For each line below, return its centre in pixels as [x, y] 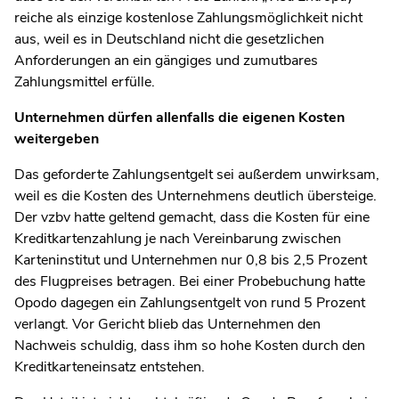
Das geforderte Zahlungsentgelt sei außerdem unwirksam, [197, 174]
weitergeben [57, 138]
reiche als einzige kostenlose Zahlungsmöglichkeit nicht [188, 17]
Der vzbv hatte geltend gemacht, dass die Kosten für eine [192, 217]
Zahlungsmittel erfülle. [85, 81]
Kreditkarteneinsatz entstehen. [110, 366]
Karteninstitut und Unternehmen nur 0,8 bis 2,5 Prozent [191, 260]
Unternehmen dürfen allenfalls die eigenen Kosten [179, 117]
